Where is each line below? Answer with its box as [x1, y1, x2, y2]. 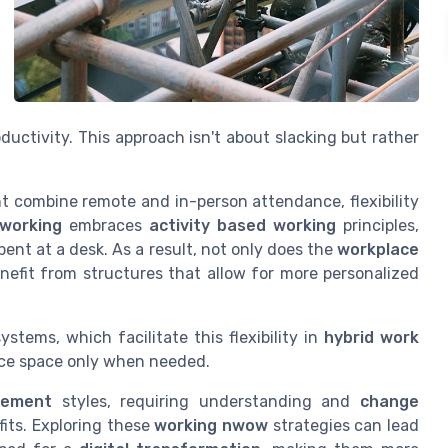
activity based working [149, 216, 337, 236]
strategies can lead [268, 416, 420, 436]
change [360, 392, 420, 412]
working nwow [154, 416, 269, 436]
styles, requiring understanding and [52, 392, 361, 412]
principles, [336, 216, 420, 236]
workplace [337, 240, 419, 260]
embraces [62, 216, 150, 236]
